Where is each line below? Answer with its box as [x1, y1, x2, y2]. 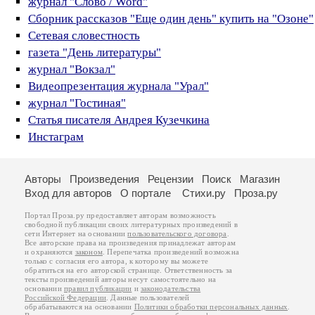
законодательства [141, 284, 201, 292]
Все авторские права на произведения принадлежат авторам [25, 238, 236, 247]
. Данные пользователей [106, 293, 190, 302]
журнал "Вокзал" [28, 62, 115, 76]
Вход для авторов [25, 186, 112, 199]
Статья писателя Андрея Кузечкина [28, 112, 210, 127]
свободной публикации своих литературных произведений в [25, 220, 238, 229]
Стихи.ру [182, 186, 226, 199]
